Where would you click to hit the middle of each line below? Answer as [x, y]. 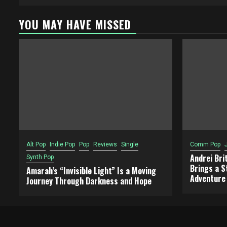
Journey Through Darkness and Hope [89, 181]
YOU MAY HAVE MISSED [75, 24]
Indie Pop [62, 144]
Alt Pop [36, 144]
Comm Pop [205, 144]
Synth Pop [40, 157]
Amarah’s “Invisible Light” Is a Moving [91, 171]
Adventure [207, 178]
